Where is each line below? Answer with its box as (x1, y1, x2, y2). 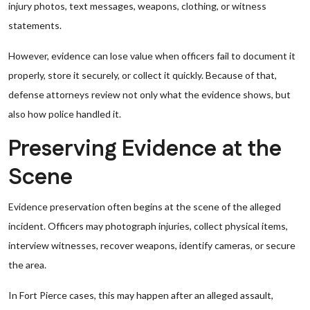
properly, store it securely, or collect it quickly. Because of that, (8, 69, 277, 81)
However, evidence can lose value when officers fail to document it (8, 50, 295, 62)
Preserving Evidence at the (8, 134, 282, 165)
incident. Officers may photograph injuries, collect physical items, (8, 220, 288, 232)
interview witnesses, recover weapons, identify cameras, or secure (8, 239, 295, 251)
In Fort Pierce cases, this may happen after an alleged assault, (8, 289, 273, 301)
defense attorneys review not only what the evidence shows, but (8, 89, 291, 100)
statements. (8, 19, 62, 31)
